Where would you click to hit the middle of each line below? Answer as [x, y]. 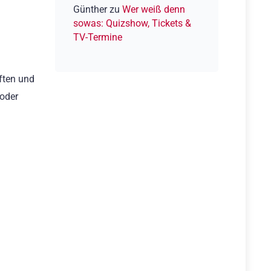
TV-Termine [98, 38]
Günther [90, 10]
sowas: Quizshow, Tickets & [132, 24]
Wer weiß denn [154, 10]
